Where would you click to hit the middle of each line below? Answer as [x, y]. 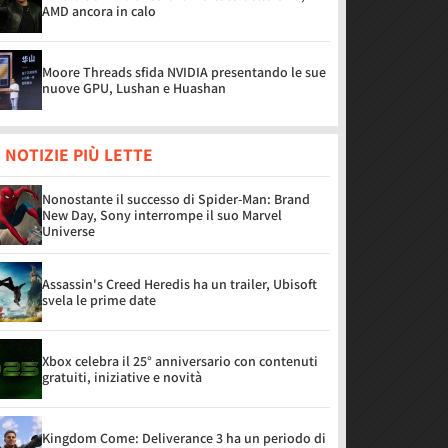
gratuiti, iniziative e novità [122, 377]
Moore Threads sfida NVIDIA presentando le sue [184, 72]
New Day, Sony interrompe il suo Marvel [162, 215]
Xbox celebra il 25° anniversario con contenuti [180, 361]
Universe [68, 231]
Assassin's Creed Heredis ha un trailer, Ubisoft [179, 284]
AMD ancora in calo [99, 11]
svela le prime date [99, 300]
